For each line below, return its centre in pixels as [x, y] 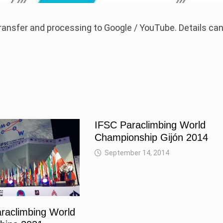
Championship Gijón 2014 [151, 138]
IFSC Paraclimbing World [150, 125]
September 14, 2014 [137, 153]
